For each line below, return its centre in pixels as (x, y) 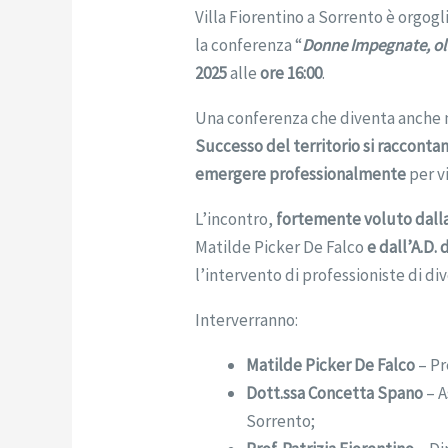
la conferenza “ (249, 44)
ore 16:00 (291, 72)
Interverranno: (247, 319)
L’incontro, (236, 218)
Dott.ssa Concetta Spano (335, 392)
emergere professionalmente (301, 173)
